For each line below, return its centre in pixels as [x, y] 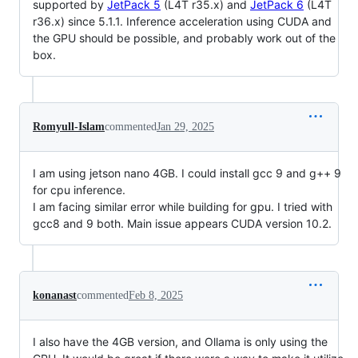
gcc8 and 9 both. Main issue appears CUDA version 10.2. [182, 223]
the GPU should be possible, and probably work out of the [184, 38]
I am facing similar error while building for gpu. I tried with [183, 206]
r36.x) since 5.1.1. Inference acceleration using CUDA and [182, 21]
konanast [55, 295]
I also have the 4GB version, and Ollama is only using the [180, 341]
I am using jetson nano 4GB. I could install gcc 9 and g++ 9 [187, 173]
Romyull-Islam [69, 126]
